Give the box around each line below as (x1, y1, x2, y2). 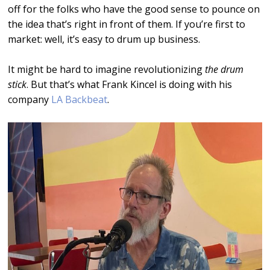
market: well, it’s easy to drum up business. (8, 33, 201, 46)
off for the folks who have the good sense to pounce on (8, 2, 260, 16)
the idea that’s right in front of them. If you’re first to (8, 17, 246, 31)
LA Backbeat (51, 93, 108, 106)
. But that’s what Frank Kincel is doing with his (27, 78, 233, 91)
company (8, 93, 52, 106)
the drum (205, 63, 244, 76)
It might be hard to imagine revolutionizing (8, 63, 206, 76)
